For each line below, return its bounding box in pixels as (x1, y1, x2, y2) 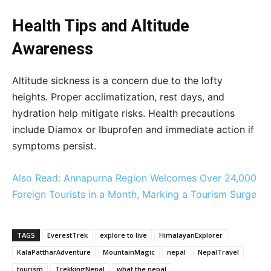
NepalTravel (198, 247, 239, 257)
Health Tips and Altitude (12, 16, 189, 36)
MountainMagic (103, 247, 155, 257)
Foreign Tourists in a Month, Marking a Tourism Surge (12, 188, 256, 201)
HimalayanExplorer (159, 230, 223, 240)
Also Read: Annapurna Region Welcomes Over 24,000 (12, 172, 256, 184)
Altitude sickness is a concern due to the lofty (12, 74, 223, 87)
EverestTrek (47, 230, 88, 240)
